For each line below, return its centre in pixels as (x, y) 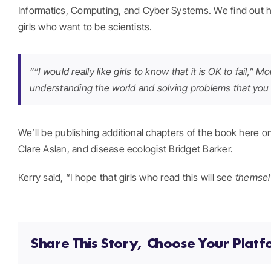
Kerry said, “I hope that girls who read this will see (127, 177)
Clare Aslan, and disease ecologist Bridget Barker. (126, 149)
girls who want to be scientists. (85, 26)
